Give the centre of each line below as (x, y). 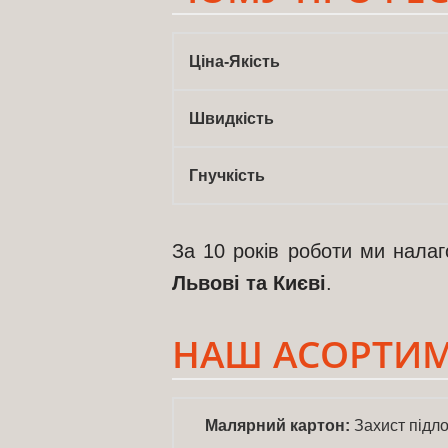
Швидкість (231, 118)
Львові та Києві (249, 282)
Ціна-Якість (234, 61)
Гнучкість (227, 175)
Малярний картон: (277, 425)
